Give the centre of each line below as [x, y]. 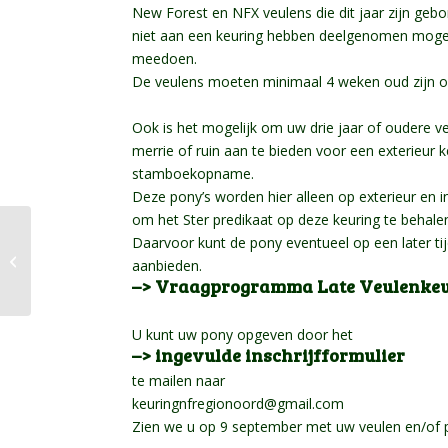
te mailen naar [178, 380]
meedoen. [166, 58]
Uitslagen [63, 280]
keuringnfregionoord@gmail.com [238, 403]
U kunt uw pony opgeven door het [242, 334]
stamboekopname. [195, 173]
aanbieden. [167, 265]
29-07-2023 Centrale [94, 238]
